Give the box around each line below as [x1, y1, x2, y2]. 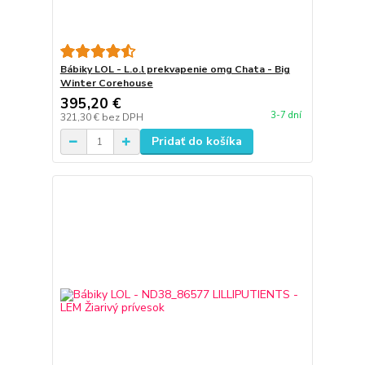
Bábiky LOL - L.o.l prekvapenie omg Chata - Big [59, 63, 290, 77]
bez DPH [101, 111, 143, 125]
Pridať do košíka [151, 134, 242, 150]
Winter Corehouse [59, 77, 153, 90]
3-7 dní [270, 109, 301, 122]
